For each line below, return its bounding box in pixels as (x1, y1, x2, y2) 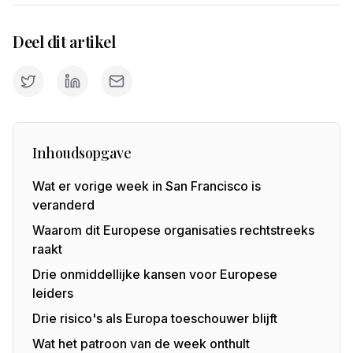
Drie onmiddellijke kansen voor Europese (32, 266, 277, 282)
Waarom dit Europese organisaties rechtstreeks (32, 222, 314, 238)
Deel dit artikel (13, 31, 115, 52)
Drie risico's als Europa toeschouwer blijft (32, 310, 277, 326)
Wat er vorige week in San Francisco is (32, 178, 261, 194)
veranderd (32, 197, 95, 213)
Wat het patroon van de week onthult (32, 336, 250, 351)
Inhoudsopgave (32, 143, 132, 162)
